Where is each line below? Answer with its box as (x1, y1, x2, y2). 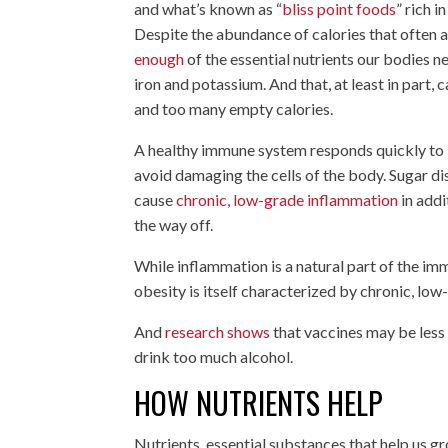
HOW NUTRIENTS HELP (134, 379, 384, 425)
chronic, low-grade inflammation (176, 189, 399, 209)
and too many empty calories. (134, 98, 334, 118)
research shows (165, 321, 274, 341)
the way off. (134, 214, 214, 234)
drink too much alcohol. (134, 346, 294, 366)
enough (134, 48, 185, 68)
